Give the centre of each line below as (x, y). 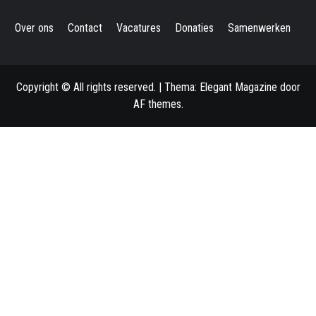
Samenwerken (259, 28)
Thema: (182, 87)
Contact (85, 28)
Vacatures (138, 28)
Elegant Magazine (238, 87)
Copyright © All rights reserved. (87, 87)
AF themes (157, 104)
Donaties (194, 28)
